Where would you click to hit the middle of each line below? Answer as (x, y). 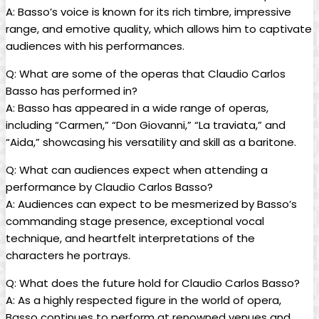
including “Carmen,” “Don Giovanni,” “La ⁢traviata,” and (146, 125)
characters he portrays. (68, 255)
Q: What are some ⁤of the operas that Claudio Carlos (146, 73)
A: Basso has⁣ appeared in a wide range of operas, (137, 108)
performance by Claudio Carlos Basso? (109, 187)
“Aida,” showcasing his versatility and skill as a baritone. (151, 142)
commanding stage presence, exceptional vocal (135, 221)
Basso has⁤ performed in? (72, 90)
